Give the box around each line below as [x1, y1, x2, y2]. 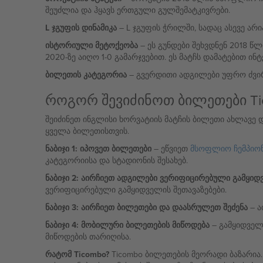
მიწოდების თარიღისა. [45, 231, 131, 242]
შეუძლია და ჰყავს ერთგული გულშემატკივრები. [45, 4, 230, 16]
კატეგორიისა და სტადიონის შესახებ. [45, 154, 188, 166]
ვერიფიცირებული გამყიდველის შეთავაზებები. [45, 184, 227, 195]
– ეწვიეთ [151, 143, 190, 154]
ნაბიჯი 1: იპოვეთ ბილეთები [45, 143, 151, 154]
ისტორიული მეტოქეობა [45, 39, 138, 51]
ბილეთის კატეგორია [45, 69, 127, 80]
